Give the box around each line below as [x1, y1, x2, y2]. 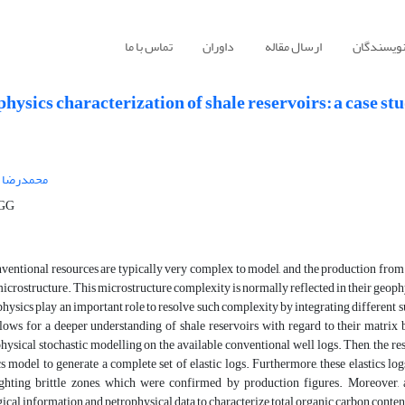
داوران [202, 34, 235, 60]
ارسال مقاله [264, 34, 322, 60]
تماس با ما [124, 34, 173, 60]
